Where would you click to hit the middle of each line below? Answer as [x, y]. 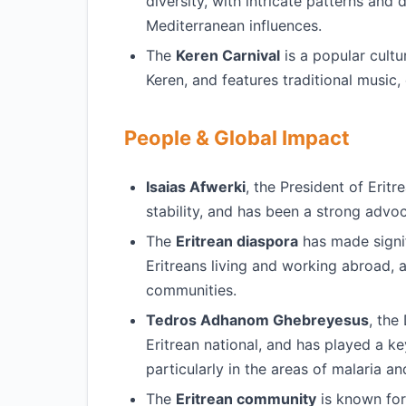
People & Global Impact [237, 138]
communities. [191, 290]
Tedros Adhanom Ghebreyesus [257, 320]
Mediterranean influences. [234, 25]
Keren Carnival [228, 55]
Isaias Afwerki [196, 187]
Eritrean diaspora [237, 241]
